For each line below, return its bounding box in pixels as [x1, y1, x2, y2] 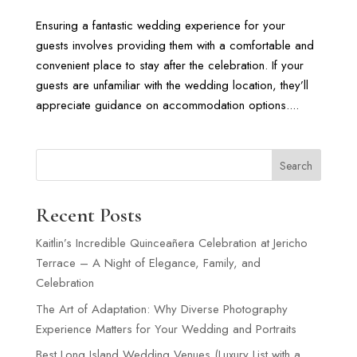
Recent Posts [35, 202, 142, 228]
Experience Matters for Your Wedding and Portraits [35, 320, 296, 338]
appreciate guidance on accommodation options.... [35, 96, 299, 115]
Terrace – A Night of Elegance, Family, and [35, 254, 261, 273]
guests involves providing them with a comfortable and [35, 37, 314, 55]
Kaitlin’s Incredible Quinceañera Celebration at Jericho [35, 234, 308, 253]
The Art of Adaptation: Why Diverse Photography [35, 300, 288, 318]
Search [280, 158, 313, 175]
